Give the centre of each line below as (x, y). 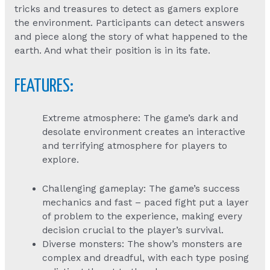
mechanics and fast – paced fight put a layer (146, 202)
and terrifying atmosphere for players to (135, 146)
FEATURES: (44, 86)
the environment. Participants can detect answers (129, 23)
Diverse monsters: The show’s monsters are (143, 244)
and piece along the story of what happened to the (131, 37)
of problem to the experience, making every (143, 216)
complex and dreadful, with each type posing (146, 258)
